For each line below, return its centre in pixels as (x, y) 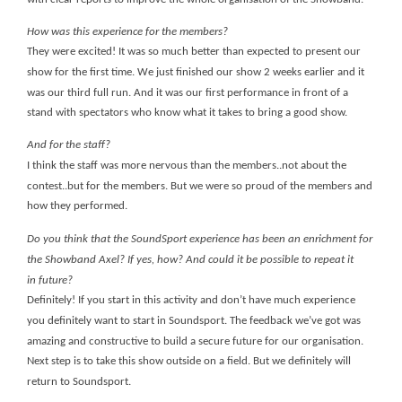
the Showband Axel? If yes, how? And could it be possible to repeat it (190, 259)
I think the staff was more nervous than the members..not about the (187, 165)
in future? (50, 280)
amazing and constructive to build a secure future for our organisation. (195, 341)
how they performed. (77, 206)
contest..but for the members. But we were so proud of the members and (200, 186)
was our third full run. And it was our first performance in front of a (188, 92)
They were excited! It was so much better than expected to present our (194, 52)
